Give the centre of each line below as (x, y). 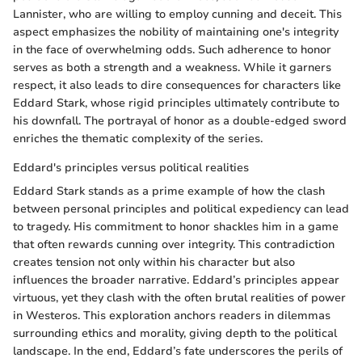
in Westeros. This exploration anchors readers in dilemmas (172, 315)
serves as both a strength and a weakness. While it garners (172, 67)
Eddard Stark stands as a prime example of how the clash (169, 191)
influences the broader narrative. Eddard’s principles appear (176, 280)
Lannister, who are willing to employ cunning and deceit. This (177, 14)
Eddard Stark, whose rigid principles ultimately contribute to (176, 103)
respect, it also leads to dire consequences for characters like (177, 85)
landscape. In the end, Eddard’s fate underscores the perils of (178, 351)
